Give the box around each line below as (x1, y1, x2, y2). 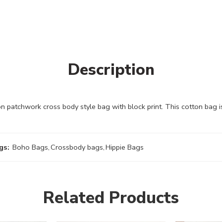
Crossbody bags (51, 142, 103, 153)
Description (67, 59, 155, 81)
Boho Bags (12, 142, 48, 153)
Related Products (43, 186, 179, 210)
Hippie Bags (106, 142, 144, 153)
